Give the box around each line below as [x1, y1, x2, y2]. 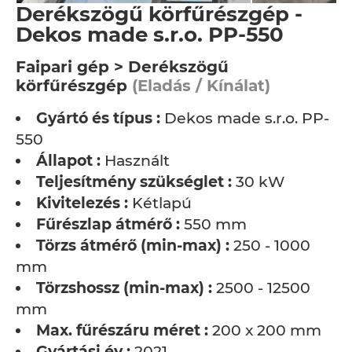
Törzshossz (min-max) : [36, 279, 212, 297]
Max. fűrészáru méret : [36, 321, 208, 339]
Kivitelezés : [36, 194, 128, 212]
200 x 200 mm [208, 321, 321, 339]
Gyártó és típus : [36, 109, 160, 127]
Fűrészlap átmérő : [36, 215, 180, 233]
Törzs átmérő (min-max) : [36, 236, 229, 255]
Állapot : [36, 152, 101, 170]
